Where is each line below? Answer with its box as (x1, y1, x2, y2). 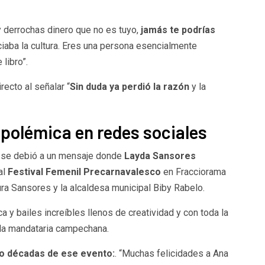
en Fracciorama (160, 166, 226, 177)
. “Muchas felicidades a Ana (114, 247, 228, 259)
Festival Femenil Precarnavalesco (5, 166, 161, 177)
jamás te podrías (138, 24, 215, 35)
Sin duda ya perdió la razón (69, 80, 189, 92)
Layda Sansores (124, 150, 196, 161)
